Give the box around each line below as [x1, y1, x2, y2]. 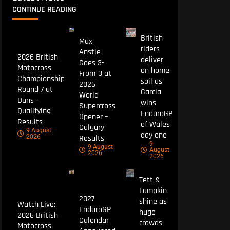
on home [140, 65, 169, 76]
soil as [140, 75, 162, 87]
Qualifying [17, 106, 51, 117]
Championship [17, 73, 65, 85]
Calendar [79, 215, 109, 226]
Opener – [79, 111, 108, 122]
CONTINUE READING [12, 4, 76, 15]
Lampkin [139, 185, 167, 196]
